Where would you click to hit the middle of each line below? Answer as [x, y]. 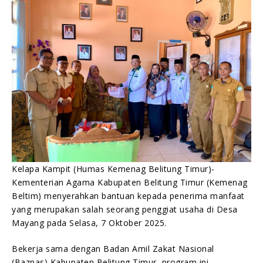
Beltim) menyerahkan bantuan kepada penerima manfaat [128, 195]
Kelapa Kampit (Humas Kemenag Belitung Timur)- [113, 168]
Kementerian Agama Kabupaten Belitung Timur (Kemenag [130, 182]
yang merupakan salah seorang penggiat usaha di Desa [125, 209]
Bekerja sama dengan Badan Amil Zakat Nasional [113, 248]
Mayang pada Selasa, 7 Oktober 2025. [89, 222]
